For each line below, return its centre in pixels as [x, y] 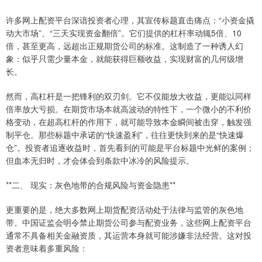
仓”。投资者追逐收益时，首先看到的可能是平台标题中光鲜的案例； [130, 148]
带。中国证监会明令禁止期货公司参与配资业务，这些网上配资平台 [129, 223]
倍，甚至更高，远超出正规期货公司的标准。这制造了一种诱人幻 [125, 46]
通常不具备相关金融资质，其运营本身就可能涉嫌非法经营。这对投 [129, 235]
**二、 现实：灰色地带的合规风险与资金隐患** [91, 185]
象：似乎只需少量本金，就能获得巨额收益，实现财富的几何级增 [125, 59]
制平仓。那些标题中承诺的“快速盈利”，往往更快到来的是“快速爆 [125, 135]
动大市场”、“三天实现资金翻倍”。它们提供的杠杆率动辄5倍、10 [124, 33]
